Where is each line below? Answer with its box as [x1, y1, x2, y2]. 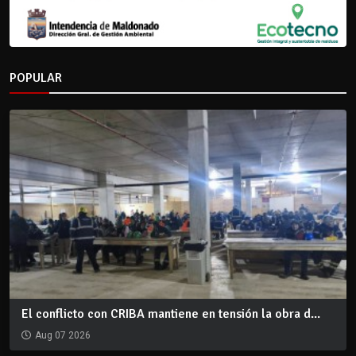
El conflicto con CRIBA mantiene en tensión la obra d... [21, 306, 320, 323]
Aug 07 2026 [35, 330, 91, 342]
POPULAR [10, 69, 62, 86]
